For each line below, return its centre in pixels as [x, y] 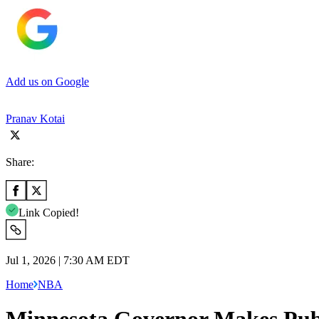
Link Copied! [49, 212]
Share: [20, 162]
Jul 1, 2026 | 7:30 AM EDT [68, 260]
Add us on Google [47, 81]
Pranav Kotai [35, 118]
